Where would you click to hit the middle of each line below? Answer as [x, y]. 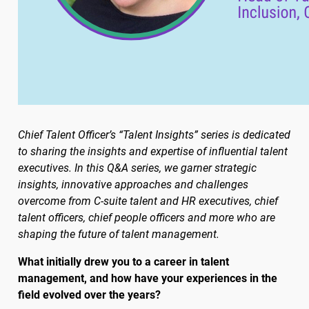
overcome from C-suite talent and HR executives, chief [148, 201]
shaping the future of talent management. [118, 235]
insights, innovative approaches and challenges [133, 185]
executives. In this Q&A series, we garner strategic [137, 168]
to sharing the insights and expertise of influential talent [152, 152]
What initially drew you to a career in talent [123, 262]
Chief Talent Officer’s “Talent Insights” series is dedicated [154, 135]
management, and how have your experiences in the [147, 279]
